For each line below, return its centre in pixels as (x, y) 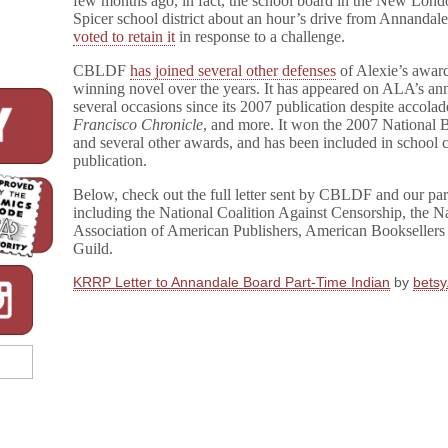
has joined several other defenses (233, 70)
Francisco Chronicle (138, 124)
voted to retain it (124, 36)
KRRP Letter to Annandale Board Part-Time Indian (232, 282)
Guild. (93, 248)
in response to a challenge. (260, 36)
